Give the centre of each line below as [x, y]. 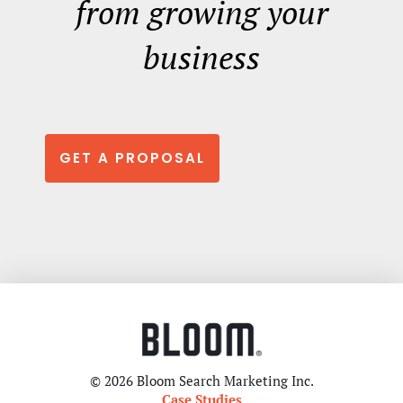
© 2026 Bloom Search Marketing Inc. [201, 380]
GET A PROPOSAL [132, 157]
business [201, 57]
